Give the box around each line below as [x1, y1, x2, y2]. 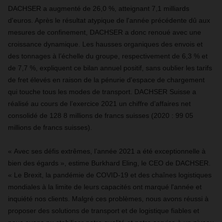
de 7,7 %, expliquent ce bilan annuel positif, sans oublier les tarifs [8, 64, 212, 72]
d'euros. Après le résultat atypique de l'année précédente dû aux [8, 16, 210, 24]
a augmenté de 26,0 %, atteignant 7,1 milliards [43, 4, 189, 12]
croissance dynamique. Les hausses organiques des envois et [8, 40, 203, 48]
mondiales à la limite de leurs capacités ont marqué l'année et [8, 183, 202, 191]
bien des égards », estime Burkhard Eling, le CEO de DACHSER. [8, 159, 211, 167]
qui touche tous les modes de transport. [8, 88, 134, 96]
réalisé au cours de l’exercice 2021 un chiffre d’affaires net [8, 100, 191, 108]
